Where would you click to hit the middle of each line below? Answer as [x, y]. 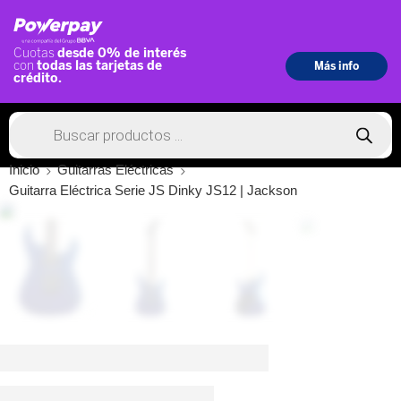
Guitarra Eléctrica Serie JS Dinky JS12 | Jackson [153, 191]
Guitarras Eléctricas [115, 171]
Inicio [24, 171]
